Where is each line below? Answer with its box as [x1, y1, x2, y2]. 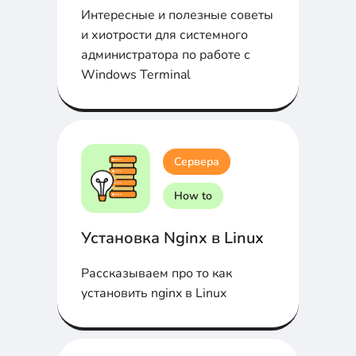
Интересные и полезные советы [81, 6, 273, 25]
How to [174, 188, 212, 203]
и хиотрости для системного [81, 26, 248, 44]
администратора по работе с [81, 46, 250, 64]
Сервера [174, 153, 219, 169]
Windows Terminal [81, 66, 191, 84]
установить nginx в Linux [81, 284, 226, 303]
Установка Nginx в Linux [81, 227, 264, 250]
